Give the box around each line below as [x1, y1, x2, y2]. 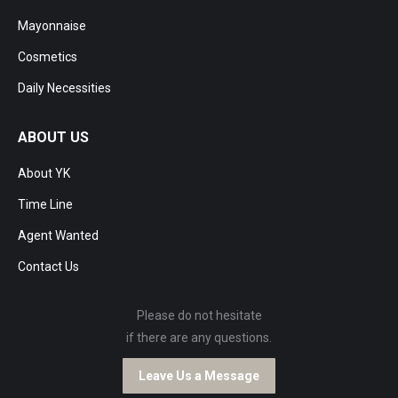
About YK [18, 166, 70, 180]
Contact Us [18, 259, 79, 274]
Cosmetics [18, 50, 77, 64]
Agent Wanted [18, 228, 99, 243]
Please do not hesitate [136, 308, 262, 322]
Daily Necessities [18, 81, 111, 95]
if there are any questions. [126, 330, 272, 345]
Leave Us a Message [139, 369, 259, 383]
